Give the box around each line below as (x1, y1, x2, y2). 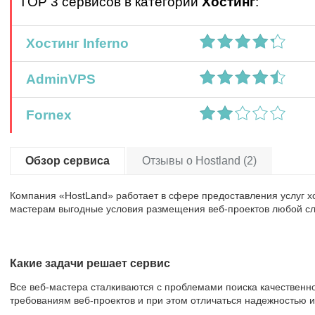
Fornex (19, 108, 72, 122)
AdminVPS (19, 72, 96, 86)
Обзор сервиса (25, 155, 110, 167)
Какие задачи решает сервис (10, 257, 170, 269)
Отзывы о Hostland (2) (142, 155, 257, 167)
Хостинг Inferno (19, 36, 129, 51)
